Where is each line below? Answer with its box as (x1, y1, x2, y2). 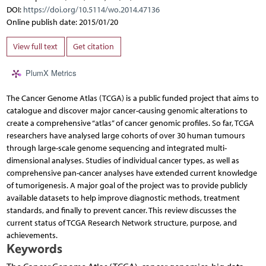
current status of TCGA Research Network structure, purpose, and (6, 218, 237, 229)
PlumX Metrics (25, 67, 77, 79)
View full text (13, 42, 58, 52)
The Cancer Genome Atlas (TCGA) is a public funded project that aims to (6, 93, 259, 104)
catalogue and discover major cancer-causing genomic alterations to (6, 106, 248, 116)
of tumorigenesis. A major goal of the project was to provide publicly (6, 180, 248, 191)
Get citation (73, 42, 114, 52)
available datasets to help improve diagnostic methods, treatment (6, 193, 240, 204)
